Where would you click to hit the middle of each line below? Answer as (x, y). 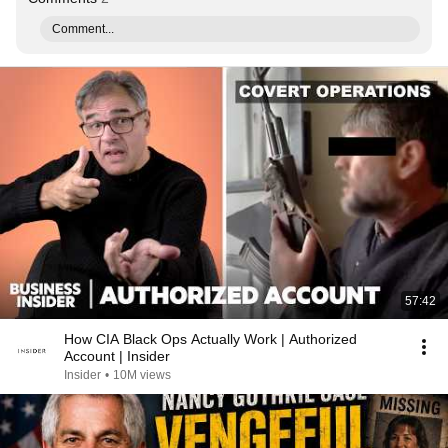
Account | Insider (117, 356)
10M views (142, 375)
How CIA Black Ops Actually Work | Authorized (210, 339)
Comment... (83, 29)
